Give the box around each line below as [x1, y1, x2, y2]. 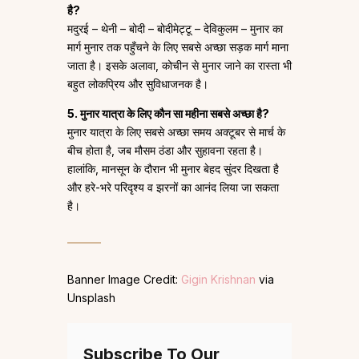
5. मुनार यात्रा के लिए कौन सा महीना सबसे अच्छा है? [67, 107, 269, 121]
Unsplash [67, 291, 115, 305]
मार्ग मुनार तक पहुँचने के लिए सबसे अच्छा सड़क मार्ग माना [67, 40, 288, 54]
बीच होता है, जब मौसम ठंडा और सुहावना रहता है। [67, 143, 263, 158]
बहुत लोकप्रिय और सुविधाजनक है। [67, 77, 208, 91]
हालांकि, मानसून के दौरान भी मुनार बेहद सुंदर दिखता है [67, 162, 279, 176]
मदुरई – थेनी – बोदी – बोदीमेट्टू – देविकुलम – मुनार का [67, 22, 283, 36]
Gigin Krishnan [181, 272, 256, 287]
